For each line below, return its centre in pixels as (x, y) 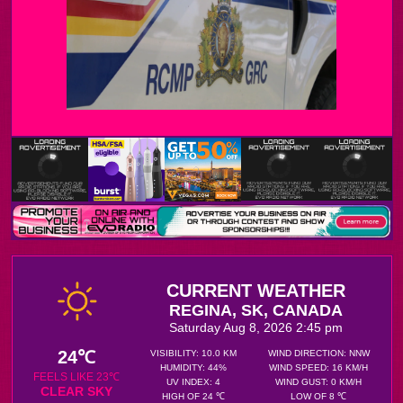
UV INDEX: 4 (193, 382)
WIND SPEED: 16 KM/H (318, 367)
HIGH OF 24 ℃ (193, 396)
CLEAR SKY (76, 391)
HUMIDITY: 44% (193, 367)
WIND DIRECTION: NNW (318, 353)
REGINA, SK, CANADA (255, 310)
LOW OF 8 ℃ (318, 396)
